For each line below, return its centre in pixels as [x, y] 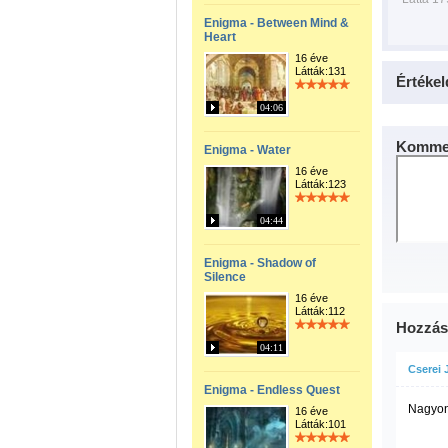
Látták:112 [320, 311]
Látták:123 [320, 184]
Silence [225, 277]
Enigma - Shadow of [260, 263]
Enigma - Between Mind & [276, 23]
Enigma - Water [247, 150]
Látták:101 [320, 424]
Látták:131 [320, 71]
